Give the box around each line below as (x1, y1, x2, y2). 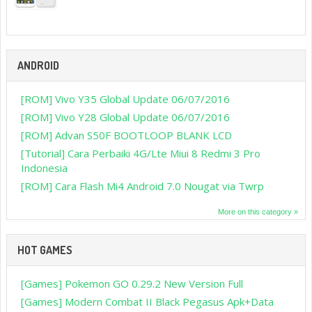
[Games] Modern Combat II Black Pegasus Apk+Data (21, 294, 274, 309)
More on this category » (218, 207, 298, 216)
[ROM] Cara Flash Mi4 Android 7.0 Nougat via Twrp (21, 178, 264, 193)
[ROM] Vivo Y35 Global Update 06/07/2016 (21, 91, 230, 106)
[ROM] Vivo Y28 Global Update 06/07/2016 (21, 109, 230, 124)
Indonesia (21, 160, 68, 175)
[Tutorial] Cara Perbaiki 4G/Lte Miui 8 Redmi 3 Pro (21, 146, 260, 160)
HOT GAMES (17, 242, 72, 257)
